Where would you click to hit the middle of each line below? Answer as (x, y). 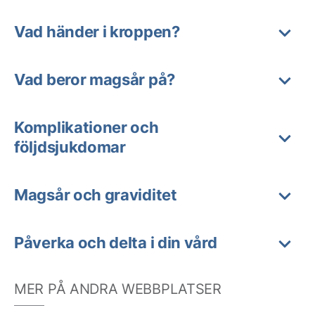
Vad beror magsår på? (95, 79)
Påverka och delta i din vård (116, 243)
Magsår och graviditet (96, 195)
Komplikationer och (86, 127)
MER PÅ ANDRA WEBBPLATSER (118, 289)
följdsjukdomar (70, 147)
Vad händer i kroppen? (97, 32)
